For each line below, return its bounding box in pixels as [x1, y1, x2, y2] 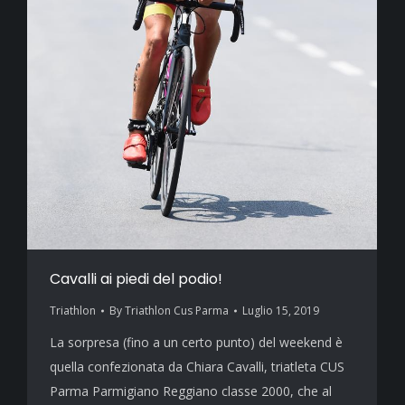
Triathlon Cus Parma [125, 303, 229, 319]
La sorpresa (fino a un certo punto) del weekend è [50, 334, 343, 352]
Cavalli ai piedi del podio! [50, 268, 222, 290]
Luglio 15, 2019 [242, 303, 319, 319]
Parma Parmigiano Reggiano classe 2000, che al [50, 382, 332, 400]
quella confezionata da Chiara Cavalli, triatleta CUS [50, 358, 344, 376]
